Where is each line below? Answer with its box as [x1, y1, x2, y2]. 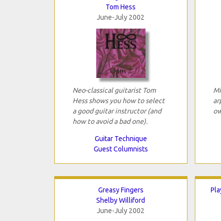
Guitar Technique [94, 134, 147, 143]
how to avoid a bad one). [72, 117, 147, 125]
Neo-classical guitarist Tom [72, 86, 156, 94]
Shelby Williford [96, 196, 145, 204]
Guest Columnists [93, 145, 148, 153]
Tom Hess [106, 2, 136, 11]
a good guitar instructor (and [72, 107, 161, 115]
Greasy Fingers [98, 185, 144, 194]
